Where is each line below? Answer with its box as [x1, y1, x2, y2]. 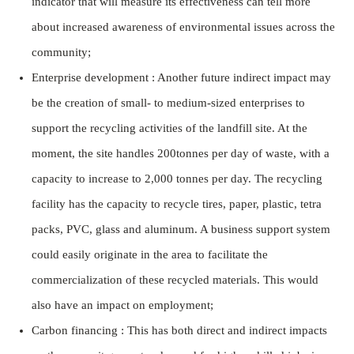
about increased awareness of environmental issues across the [32, 21, 335, 34]
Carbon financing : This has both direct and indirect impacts [32, 324, 327, 337]
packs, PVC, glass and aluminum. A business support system [32, 223, 330, 236]
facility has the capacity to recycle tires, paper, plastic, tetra [32, 198, 322, 211]
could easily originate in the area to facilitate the [32, 248, 268, 262]
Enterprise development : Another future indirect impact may [32, 71, 331, 85]
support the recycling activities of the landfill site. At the [32, 122, 307, 135]
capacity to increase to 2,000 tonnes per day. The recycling [32, 172, 322, 186]
